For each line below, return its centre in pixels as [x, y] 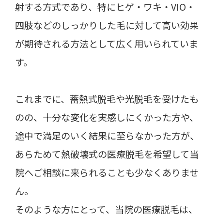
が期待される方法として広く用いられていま [107, 44]
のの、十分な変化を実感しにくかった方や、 [107, 117]
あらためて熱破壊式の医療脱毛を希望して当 [107, 154]
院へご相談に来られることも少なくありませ [107, 173]
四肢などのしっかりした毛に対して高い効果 [107, 25]
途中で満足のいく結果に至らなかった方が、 [107, 136]
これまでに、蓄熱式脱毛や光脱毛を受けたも [107, 99]
